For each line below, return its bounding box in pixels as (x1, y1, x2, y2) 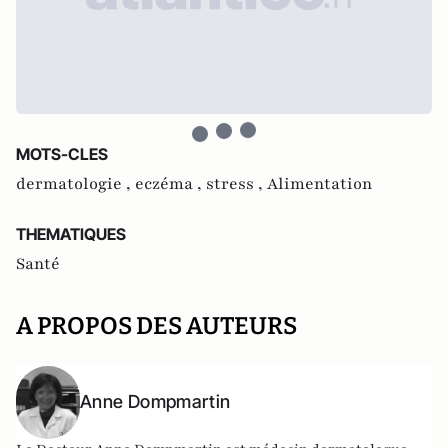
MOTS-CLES (16, 144, 108, 165)
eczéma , (135, 173, 206, 196)
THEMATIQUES (16, 224, 126, 245)
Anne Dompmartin (80, 391, 231, 413)
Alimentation (267, 173, 373, 196)
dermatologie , (16, 173, 135, 196)
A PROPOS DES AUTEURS (16, 312, 297, 341)
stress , (206, 173, 267, 196)
